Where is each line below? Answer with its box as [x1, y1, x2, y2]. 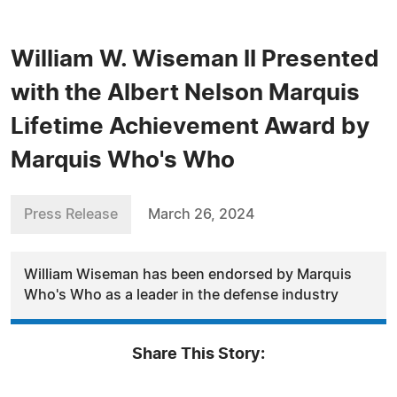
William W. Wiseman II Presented [11, 48, 379, 71]
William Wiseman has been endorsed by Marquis [24, 268, 352, 282]
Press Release [24, 207, 118, 222]
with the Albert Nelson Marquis [11, 82, 360, 105]
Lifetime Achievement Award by [11, 115, 370, 138]
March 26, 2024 [148, 207, 254, 222]
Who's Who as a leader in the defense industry [24, 288, 339, 302]
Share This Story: [132, 346, 265, 362]
